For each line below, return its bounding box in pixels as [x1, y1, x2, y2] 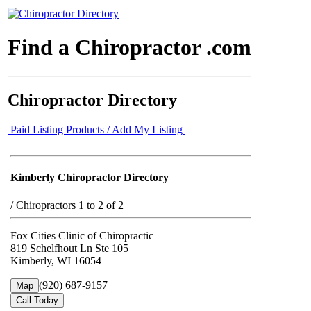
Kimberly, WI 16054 [10, 254, 101, 267]
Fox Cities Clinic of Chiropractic [10, 229, 153, 242]
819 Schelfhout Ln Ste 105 [10, 242, 128, 254]
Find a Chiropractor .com [8, 35, 251, 60]
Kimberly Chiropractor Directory [10, 171, 169, 184]
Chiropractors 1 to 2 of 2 [16, 199, 124, 211]
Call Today [16, 294, 58, 305]
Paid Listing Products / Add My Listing [8, 123, 185, 135]
